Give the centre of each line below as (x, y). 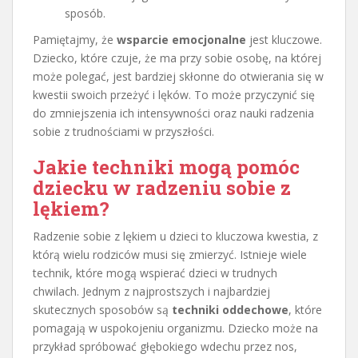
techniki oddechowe (230, 309)
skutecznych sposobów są (102, 309)
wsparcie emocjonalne (181, 39)
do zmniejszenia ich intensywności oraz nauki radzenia (173, 113)
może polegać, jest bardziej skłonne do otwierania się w (178, 76)
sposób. (85, 13)
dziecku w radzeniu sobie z (162, 187)
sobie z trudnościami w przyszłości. (123, 131)
